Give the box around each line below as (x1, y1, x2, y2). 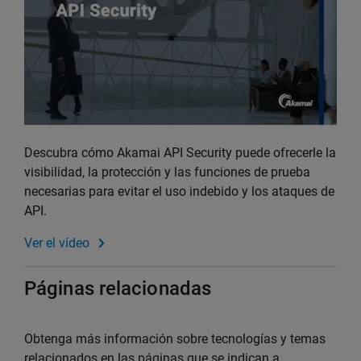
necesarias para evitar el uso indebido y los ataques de (24, 184, 334, 200)
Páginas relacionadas (24, 277, 211, 301)
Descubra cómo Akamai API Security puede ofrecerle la (24, 145, 336, 161)
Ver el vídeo (24, 235, 89, 251)
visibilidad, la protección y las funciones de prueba (24, 164, 310, 180)
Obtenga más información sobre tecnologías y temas (24, 331, 326, 347)
